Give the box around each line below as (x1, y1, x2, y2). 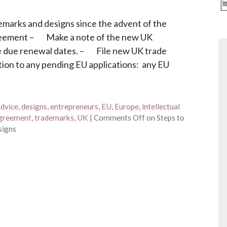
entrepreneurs (50, 101, 98, 111)
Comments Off (94, 112, 145, 122)
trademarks (34, 112, 74, 122)
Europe (115, 101, 139, 111)
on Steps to (145, 112, 184, 122)
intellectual (142, 101, 180, 111)
